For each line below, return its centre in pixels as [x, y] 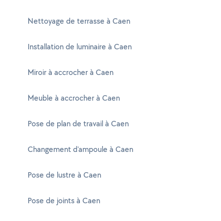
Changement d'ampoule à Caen [80, 149]
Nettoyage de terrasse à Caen [79, 21]
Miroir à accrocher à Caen [71, 72]
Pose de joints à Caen [64, 201]
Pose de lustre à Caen [64, 175]
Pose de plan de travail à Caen [78, 124]
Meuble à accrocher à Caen [74, 98]
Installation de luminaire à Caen [80, 47]
